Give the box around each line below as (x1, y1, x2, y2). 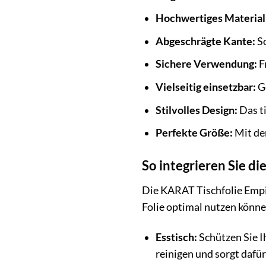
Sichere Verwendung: (155, 58, 257, 71)
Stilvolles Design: (155, 103, 237, 116)
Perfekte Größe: (155, 126, 233, 140)
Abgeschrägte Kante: (155, 34, 255, 47)
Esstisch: (155, 230, 197, 243)
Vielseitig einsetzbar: (155, 81, 256, 94)
